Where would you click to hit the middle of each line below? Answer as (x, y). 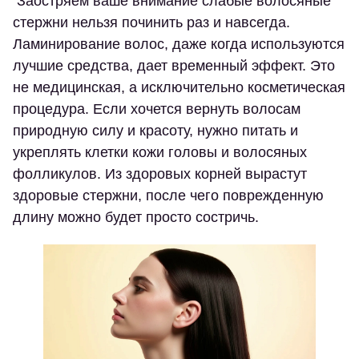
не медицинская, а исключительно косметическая (179, 87)
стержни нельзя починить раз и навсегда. (151, 22)
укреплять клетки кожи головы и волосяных (160, 152)
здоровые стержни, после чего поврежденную (168, 196)
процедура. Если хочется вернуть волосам (157, 109)
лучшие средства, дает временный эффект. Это (174, 66)
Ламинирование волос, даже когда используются (179, 44)
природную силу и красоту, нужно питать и (155, 131)
